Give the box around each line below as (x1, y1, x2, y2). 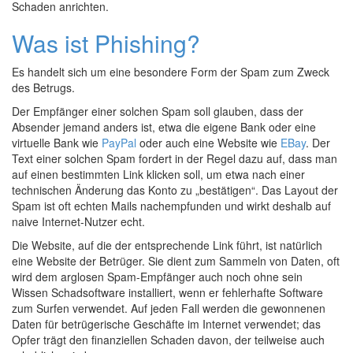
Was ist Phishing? (12, 26, 200, 60)
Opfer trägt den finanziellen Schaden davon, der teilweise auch (12, 332, 325, 347)
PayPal (102, 135, 136, 150)
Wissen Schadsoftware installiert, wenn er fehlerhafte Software (12, 284, 323, 300)
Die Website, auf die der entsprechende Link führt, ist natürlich (12, 237, 322, 253)
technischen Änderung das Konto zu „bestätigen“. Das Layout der (12, 182, 338, 198)
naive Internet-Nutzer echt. (12, 214, 145, 229)
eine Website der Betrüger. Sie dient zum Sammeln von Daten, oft (12, 253, 340, 269)
